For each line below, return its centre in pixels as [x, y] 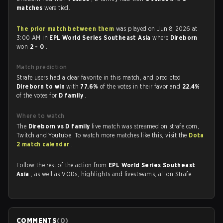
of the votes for [38, 95]
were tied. [57, 8]
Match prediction [42, 67]
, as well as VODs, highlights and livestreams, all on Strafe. [112, 174]
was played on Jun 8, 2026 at [156, 29]
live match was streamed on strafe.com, [146, 126]
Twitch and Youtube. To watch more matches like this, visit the [103, 135]
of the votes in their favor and [141, 86]
